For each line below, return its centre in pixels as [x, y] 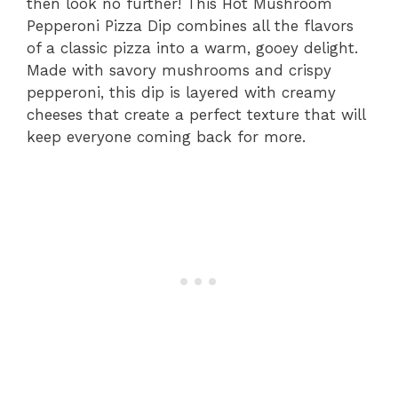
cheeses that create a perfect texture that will [196, 114]
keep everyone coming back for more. [166, 136]
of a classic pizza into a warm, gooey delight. [192, 48]
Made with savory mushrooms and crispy [179, 70]
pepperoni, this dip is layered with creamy [181, 92]
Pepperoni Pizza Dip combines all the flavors [190, 25]
